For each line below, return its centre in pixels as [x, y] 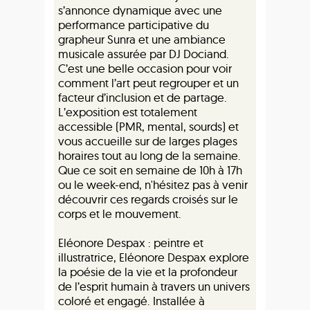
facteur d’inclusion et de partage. [143, 97]
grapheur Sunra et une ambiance [142, 39]
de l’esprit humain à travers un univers [154, 286]
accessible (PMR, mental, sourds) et [148, 126]
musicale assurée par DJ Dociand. [144, 54]
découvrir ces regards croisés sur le [148, 199]
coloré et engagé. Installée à [131, 301]
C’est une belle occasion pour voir [145, 68]
